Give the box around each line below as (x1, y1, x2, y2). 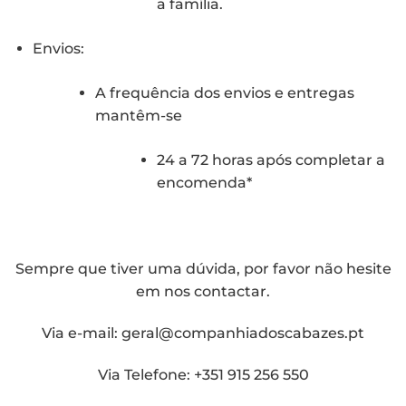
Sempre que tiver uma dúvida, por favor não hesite (14, 260, 391, 278)
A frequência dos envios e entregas (94, 84, 354, 102)
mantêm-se (94, 107, 182, 125)
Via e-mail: (42, 324, 121, 342)
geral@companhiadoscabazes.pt (121, 324, 364, 342)
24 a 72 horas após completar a (157, 151, 386, 169)
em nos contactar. (136, 283, 270, 301)
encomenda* (157, 174, 253, 192)
